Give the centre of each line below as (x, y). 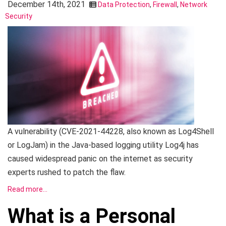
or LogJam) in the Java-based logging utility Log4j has (103, 145)
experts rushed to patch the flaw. (67, 172)
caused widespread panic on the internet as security (100, 158)
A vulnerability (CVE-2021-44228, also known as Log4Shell (111, 131)
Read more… (27, 189)
